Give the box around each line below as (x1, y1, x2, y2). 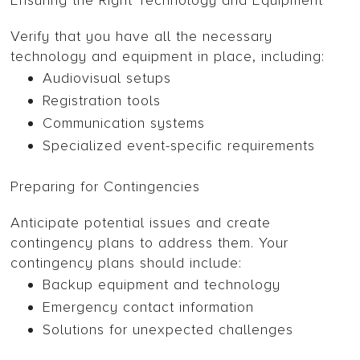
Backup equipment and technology (43, 276, 281, 294)
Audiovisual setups (43, 69, 172, 88)
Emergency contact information (43, 298, 255, 317)
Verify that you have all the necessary (10, 27, 273, 46)
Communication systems (43, 114, 206, 133)
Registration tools (43, 92, 162, 110)
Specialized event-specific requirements (43, 137, 316, 155)
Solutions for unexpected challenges (43, 321, 294, 339)
